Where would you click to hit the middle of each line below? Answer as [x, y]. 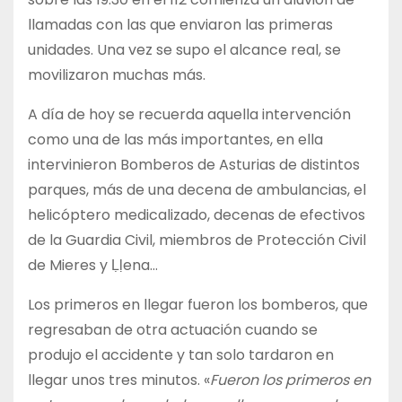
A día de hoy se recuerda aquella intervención [189, 114]
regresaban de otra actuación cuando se [173, 329]
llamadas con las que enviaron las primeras [180, 24]
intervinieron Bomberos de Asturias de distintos [194, 164]
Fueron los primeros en [290, 380]
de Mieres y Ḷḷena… [93, 265]
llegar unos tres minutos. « [119, 380]
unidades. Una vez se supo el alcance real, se [184, 49]
